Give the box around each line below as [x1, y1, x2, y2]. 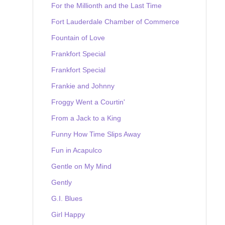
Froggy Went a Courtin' [51, 97, 125, 106]
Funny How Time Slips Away [51, 130, 141, 138]
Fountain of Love [51, 33, 105, 42]
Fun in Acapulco [51, 146, 102, 154]
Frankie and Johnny [51, 81, 115, 90]
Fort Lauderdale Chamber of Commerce [51, 17, 179, 26]
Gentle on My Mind [51, 162, 111, 170]
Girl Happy [51, 210, 85, 218]
